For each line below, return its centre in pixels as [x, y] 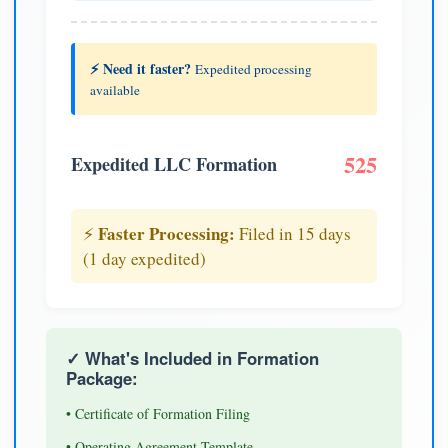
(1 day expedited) [144, 258]
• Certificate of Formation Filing [158, 413]
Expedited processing [253, 68]
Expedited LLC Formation [174, 163]
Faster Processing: [166, 233]
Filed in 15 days [293, 233]
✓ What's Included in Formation [192, 357]
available [115, 89]
